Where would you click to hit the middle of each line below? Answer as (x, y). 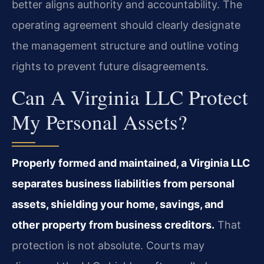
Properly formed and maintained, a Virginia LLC (131, 163)
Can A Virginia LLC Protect (130, 97)
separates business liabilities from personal (123, 184)
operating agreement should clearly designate (126, 25)
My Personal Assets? (100, 122)
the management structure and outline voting (125, 46)
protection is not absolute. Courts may (108, 246)
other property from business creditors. (113, 225)
